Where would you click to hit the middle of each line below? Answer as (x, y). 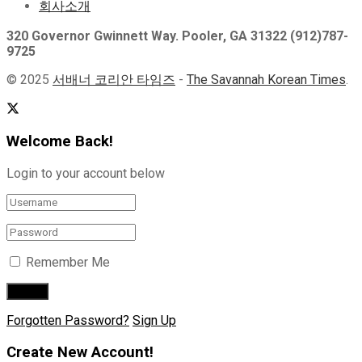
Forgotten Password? (68, 321)
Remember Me (68, 263)
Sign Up (154, 321)
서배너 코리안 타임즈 (114, 79)
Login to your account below (86, 174)
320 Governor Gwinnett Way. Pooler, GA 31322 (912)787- (177, 36)
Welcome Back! (60, 142)
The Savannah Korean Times (266, 79)
